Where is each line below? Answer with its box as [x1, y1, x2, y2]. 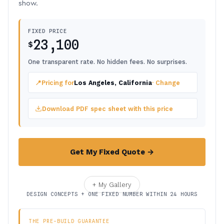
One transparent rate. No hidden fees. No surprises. [28, 58, 187, 65]
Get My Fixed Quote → [70, 147, 154, 156]
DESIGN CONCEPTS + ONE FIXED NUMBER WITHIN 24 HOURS [26, 191, 197, 197]
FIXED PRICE [28, 28, 67, 34]
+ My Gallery [92, 180, 131, 188]
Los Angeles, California [74, 78, 152, 86]
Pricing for [41, 78, 74, 86]
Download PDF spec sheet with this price [42, 104, 173, 112]
